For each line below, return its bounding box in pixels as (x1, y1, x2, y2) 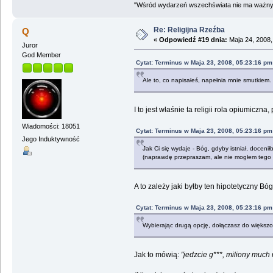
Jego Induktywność (21, 135, 80, 143)
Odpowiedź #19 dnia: (158, 36, 227, 44)
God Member (21, 51, 61, 58)
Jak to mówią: (133, 250, 181, 259)
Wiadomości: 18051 (21, 122, 80, 130)
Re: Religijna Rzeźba (153, 26, 225, 35)
